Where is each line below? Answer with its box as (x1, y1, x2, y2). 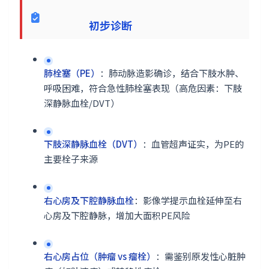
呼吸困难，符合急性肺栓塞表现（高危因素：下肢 (44, 81, 242, 94)
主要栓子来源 (44, 153, 98, 165)
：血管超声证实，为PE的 (142, 138, 244, 150)
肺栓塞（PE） (44, 66, 100, 79)
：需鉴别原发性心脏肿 (156, 250, 246, 262)
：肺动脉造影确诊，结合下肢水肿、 (100, 66, 244, 79)
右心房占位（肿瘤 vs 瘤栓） (44, 250, 156, 262)
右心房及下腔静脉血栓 (44, 193, 134, 207)
